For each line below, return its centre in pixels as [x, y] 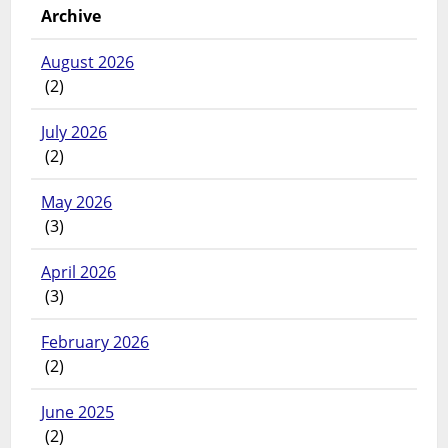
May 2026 [77, 202]
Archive [71, 16]
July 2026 [74, 132]
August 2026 [88, 62]
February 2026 [95, 342]
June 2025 [78, 412]
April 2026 [79, 272]
